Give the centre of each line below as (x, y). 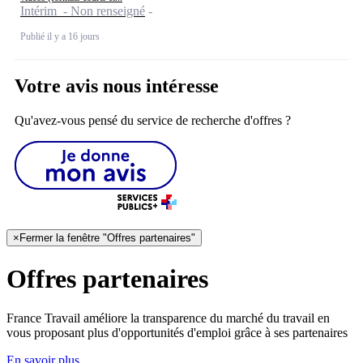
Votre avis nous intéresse (117, 86)
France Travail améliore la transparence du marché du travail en (168, 318)
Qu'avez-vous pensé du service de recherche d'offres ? (153, 121)
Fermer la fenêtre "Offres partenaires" (107, 238)
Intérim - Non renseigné (83, 11)
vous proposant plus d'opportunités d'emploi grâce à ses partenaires (177, 333)
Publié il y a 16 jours (60, 36)
